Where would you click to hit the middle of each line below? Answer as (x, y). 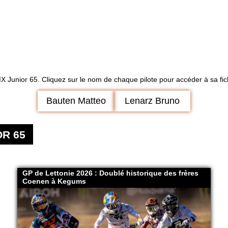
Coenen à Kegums (54, 181)
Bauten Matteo (76, 101)
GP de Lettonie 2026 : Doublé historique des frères (110, 173)
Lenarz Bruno (152, 101)
